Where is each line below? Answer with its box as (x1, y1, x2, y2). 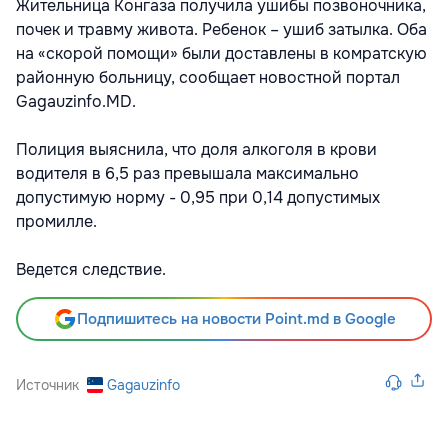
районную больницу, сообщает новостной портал (16, 67, 400, 89)
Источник (16, 376, 79, 395)
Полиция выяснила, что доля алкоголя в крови (16, 139, 377, 161)
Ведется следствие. (16, 259, 170, 281)
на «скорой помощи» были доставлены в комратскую (16, 43, 427, 65)
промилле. (16, 211, 97, 233)
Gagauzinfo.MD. (16, 91, 136, 113)
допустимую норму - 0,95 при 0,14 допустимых (16, 187, 380, 209)
